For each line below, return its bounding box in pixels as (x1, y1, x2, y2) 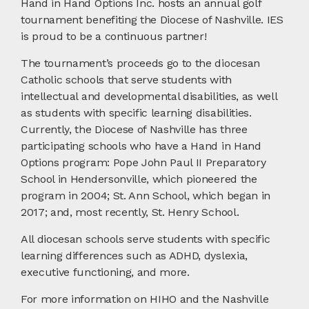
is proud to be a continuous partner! (21, 29, 207, 43)
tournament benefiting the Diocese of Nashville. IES (21, 12, 283, 26)
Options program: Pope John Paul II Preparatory (21, 155, 266, 169)
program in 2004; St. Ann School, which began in (21, 188, 270, 202)
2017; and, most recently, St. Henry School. (21, 205, 239, 219)
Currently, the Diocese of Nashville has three (21, 122, 248, 136)
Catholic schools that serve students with (21, 72, 232, 86)
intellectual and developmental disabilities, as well (21, 89, 277, 103)
